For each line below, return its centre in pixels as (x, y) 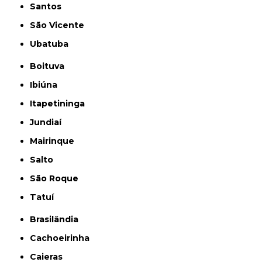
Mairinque (56, 141)
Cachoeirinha (63, 238)
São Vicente (60, 25)
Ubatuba (53, 44)
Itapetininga (59, 104)
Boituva (51, 66)
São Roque (57, 178)
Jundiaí (48, 122)
